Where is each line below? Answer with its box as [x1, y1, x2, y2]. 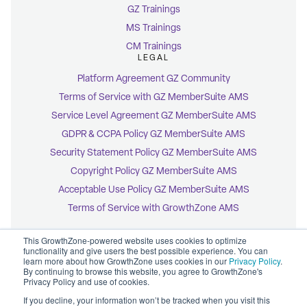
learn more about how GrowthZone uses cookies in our [23, 255, 229, 267]
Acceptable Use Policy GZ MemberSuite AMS [58, 184, 249, 196]
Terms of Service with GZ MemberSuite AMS [58, 91, 249, 103]
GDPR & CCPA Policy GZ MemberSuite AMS [62, 128, 245, 140]
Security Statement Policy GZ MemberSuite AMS [50, 147, 257, 159]
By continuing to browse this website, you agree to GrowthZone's [23, 265, 262, 277]
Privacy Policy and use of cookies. [23, 275, 149, 287]
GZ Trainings [127, 3, 180, 16]
